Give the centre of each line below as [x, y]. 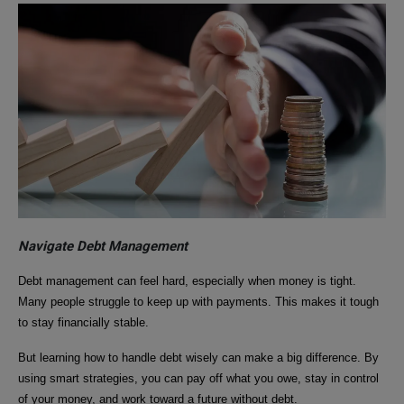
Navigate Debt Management [103, 246]
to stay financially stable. [83, 322]
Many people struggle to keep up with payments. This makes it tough [198, 301]
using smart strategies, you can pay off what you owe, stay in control [198, 378]
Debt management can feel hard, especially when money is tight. [187, 280]
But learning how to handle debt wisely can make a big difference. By [198, 357]
